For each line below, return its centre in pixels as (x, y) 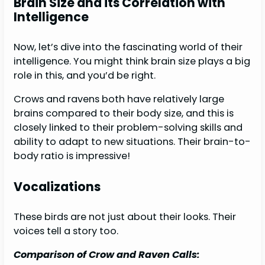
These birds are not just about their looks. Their (125, 217)
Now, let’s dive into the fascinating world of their (128, 47)
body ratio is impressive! (72, 156)
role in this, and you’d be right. (86, 76)
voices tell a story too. (66, 231)
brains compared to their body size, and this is (124, 114)
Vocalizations (57, 186)
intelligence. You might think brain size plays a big (132, 62)
